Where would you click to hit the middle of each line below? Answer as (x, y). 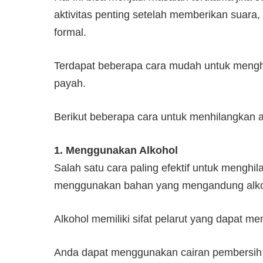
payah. (70, 83)
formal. (70, 32)
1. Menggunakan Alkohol (116, 150)
